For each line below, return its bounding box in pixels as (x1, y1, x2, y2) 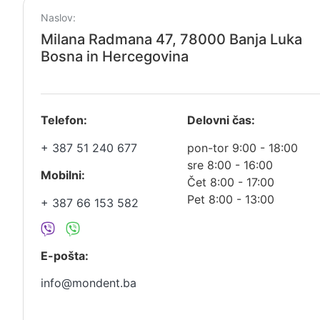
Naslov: (40, 11, 76, 24)
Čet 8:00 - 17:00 (187, 174, 275, 189)
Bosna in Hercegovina (40, 48, 189, 66)
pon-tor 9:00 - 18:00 (187, 140, 299, 155)
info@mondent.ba (40, 276, 136, 291)
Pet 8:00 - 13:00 (187, 191, 275, 206)
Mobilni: (40, 168, 85, 183)
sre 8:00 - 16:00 (187, 157, 274, 172)
